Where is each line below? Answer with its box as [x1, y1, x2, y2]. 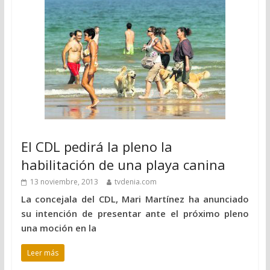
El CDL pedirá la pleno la [20, 137, 172, 155]
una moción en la [20, 221, 96, 234]
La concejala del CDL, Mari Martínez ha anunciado [20, 192, 250, 205]
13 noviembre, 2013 [30, 176, 98, 187]
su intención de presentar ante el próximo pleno [20, 207, 250, 219]
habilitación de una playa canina [20, 155, 225, 174]
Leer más [27, 247, 58, 258]
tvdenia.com [114, 176, 157, 187]
